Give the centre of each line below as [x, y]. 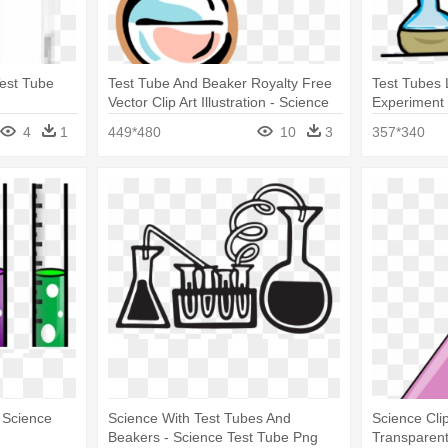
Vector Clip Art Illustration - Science [218, 102]
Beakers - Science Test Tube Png [212, 436]
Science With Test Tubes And [199, 417]
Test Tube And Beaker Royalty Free [219, 83]
